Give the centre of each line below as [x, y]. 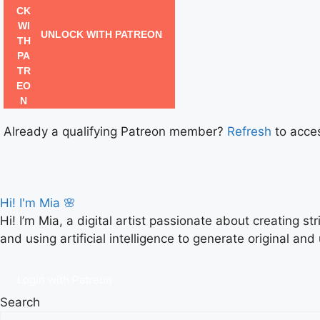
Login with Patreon [65, 280]
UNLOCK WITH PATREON [100, 34]
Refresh [249, 131]
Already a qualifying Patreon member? [115, 131]
